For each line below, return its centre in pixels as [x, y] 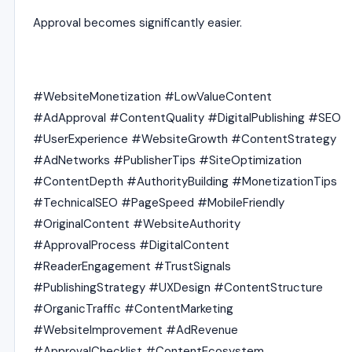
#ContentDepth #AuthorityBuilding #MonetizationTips [185, 181]
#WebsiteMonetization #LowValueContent [152, 97]
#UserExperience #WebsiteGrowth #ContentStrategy [185, 139]
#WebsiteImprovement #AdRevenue [136, 330]
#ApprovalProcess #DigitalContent [131, 245]
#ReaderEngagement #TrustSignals [132, 266]
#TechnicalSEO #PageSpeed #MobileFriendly [159, 203]
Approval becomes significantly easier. [137, 23]
